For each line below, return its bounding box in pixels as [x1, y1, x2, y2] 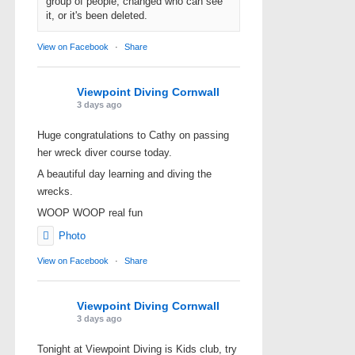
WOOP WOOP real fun [37, 206, 143, 219]
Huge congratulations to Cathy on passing [37, 128, 229, 141]
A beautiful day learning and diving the [37, 167, 212, 180]
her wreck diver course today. [37, 146, 172, 158]
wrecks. [37, 185, 73, 197]
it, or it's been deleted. [46, 9, 147, 21]
